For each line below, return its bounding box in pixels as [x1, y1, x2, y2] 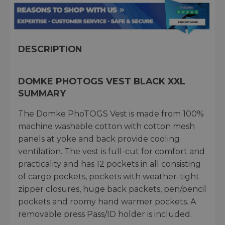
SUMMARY [18, 87, 66, 98]
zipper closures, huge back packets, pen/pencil [18, 184, 206, 194]
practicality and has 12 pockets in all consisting [18, 159, 201, 169]
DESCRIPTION [18, 43, 82, 54]
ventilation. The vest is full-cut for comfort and [18, 146, 205, 156]
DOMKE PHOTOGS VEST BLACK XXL [18, 75, 185, 86]
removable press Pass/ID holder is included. [18, 209, 192, 219]
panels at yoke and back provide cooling [18, 134, 180, 144]
